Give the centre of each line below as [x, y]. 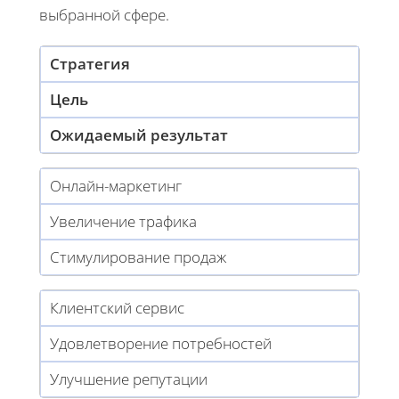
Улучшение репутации [129, 379]
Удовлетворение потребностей [161, 343]
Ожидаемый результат [139, 134]
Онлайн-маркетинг [116, 185]
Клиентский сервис [117, 307]
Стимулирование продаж [138, 256]
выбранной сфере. [104, 14]
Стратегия [90, 63]
